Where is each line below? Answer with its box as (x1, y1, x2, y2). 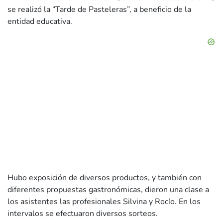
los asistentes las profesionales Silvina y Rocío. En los (7, 196, 201, 208)
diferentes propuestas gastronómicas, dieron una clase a (7, 184, 209, 196)
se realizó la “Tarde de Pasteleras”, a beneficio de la (7, 4, 191, 15)
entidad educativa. (7, 16, 72, 27)
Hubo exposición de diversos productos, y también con (7, 172, 202, 184)
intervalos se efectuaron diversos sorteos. (7, 208, 158, 220)
